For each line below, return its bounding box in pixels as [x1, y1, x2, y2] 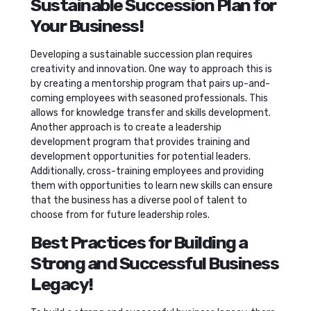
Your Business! [31, 15, 143, 36]
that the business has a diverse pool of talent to [31, 194, 247, 206]
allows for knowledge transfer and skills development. [31, 106, 271, 119]
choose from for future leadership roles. [31, 208, 210, 221]
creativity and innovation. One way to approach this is [31, 62, 272, 75]
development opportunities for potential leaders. [31, 150, 251, 162]
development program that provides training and [31, 135, 250, 148]
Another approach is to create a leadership [31, 121, 221, 133]
